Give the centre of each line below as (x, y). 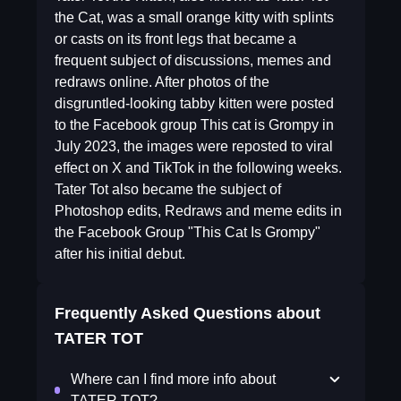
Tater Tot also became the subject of (167, 189)
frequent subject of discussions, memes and (192, 60)
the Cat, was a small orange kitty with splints (194, 17)
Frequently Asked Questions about (187, 313)
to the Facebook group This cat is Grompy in (194, 125)
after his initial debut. (119, 254)
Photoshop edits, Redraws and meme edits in (198, 211)
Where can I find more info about (174, 379)
